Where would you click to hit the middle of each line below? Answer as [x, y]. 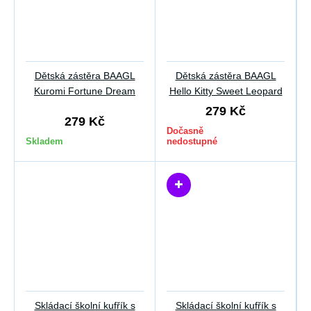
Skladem [44, 141]
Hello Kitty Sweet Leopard [226, 91]
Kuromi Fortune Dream [85, 91]
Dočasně [185, 131]
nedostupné [192, 141]
